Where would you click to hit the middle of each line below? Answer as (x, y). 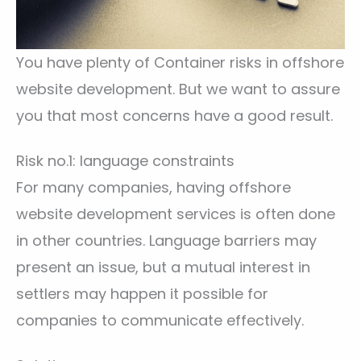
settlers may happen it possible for (142, 293)
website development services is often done (176, 214)
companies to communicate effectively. (160, 320)
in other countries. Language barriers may (166, 240)
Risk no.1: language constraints (125, 160)
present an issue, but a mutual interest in (163, 267)
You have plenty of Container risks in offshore (180, 62)
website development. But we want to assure (178, 89)
